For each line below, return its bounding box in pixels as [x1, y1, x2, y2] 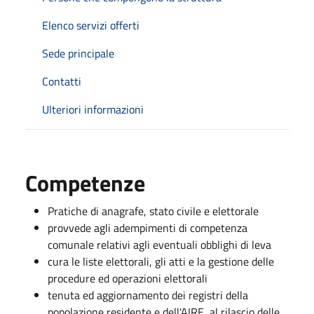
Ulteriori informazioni [42, 101, 144, 118]
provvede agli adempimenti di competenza [48, 219, 247, 236]
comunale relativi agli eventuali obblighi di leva [48, 236, 271, 253]
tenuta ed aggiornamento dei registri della [48, 287, 248, 303]
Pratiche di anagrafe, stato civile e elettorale [48, 203, 259, 219]
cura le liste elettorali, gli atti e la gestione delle [48, 253, 274, 270]
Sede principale [42, 45, 114, 62]
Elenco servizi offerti [42, 17, 139, 34]
